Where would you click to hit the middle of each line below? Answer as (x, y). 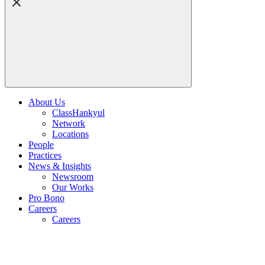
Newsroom (73, 176)
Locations (70, 134)
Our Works (73, 187)
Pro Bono (46, 198)
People (41, 144)
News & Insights (60, 166)
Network (69, 123)
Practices (45, 155)
